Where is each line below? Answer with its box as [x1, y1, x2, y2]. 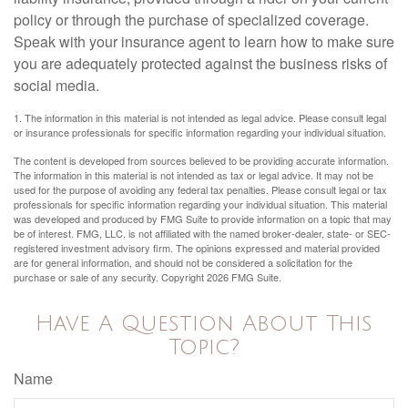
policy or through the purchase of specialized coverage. [14, 9, 369, 31]
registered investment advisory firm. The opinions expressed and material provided [14, 240, 380, 256]
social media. [14, 75, 99, 97]
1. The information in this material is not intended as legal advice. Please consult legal [14, 110, 386, 126]
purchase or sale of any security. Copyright [14, 270, 207, 285]
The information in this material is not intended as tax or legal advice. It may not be [14, 168, 373, 183]
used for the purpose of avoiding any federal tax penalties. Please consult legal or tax [14, 182, 387, 198]
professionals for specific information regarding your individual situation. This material [14, 197, 387, 212]
